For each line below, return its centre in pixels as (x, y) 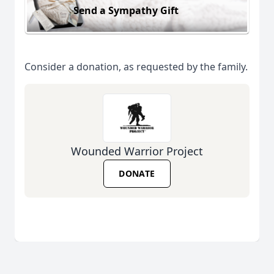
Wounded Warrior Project (137, 151)
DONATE (137, 174)
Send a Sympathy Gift (126, 10)
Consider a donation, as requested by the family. (136, 67)
